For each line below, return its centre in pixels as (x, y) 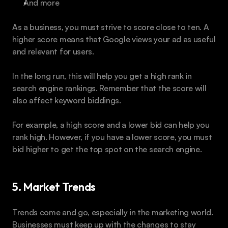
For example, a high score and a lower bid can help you (111, 124)
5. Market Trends (54, 187)
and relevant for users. (53, 51)
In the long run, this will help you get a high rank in (102, 76)
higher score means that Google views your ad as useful (114, 39)
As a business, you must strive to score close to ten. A (111, 27)
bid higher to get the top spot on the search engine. (107, 149)
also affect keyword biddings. (67, 100)
